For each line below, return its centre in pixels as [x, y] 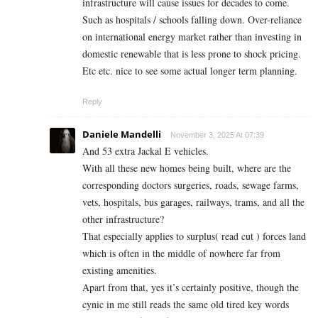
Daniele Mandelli [122, 134]
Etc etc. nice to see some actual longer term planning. [190, 70]
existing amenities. [120, 270]
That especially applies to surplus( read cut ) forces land [194, 236]
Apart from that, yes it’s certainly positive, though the [191, 287]
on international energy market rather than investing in [192, 36]
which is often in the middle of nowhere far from [181, 253]
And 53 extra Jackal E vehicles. [146, 150]
